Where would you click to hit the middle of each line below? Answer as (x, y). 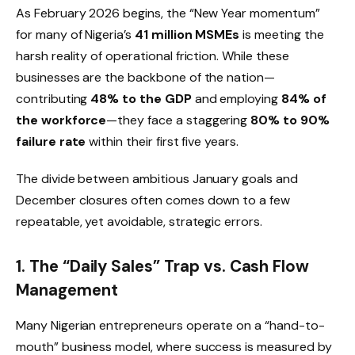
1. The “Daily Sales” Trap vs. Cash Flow (163, 267)
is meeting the (282, 34)
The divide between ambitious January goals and (157, 179)
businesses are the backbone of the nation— (145, 77)
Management (67, 290)
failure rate (51, 141)
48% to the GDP (141, 98)
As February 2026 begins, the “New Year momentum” (168, 13)
